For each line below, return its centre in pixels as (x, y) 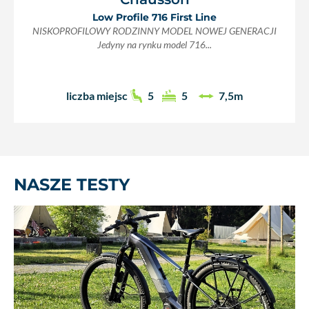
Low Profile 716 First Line (154, 17)
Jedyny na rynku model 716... (154, 44)
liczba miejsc (97, 96)
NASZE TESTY (72, 184)
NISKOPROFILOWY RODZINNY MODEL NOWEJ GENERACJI (154, 31)
